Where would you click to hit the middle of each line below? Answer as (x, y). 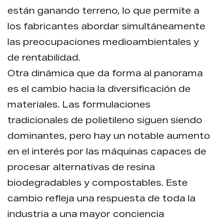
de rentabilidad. (44, 58)
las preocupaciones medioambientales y (103, 43)
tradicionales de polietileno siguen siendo (105, 121)
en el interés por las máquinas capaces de (107, 152)
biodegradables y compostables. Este (98, 184)
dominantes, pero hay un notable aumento (109, 137)
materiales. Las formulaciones (79, 105)
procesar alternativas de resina (81, 168)
